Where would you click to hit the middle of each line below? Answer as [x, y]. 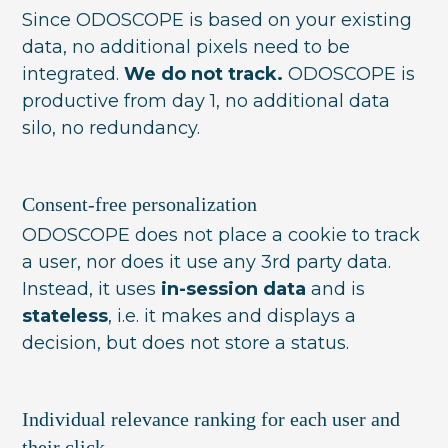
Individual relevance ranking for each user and [211, 418]
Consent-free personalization [140, 203]
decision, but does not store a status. [186, 342]
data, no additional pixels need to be [186, 46]
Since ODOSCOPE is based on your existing [217, 19]
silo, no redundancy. [111, 127]
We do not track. [206, 73]
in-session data [234, 288]
